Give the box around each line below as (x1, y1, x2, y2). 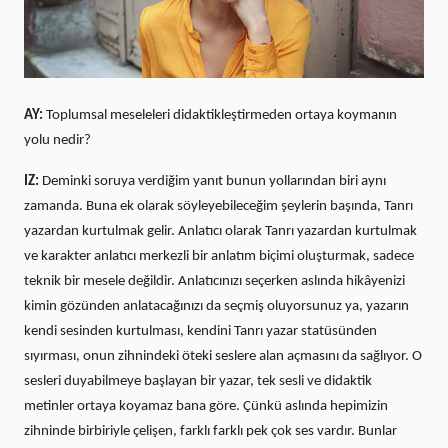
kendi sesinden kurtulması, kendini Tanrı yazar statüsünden (24, 324, 377, 340)
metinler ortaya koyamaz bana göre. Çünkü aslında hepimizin (24, 399, 388, 415)
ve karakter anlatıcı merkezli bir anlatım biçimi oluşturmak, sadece (24, 249, 414, 265)
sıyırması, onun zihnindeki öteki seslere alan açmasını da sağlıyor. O (24, 349, 422, 365)
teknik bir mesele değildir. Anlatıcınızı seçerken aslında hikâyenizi (24, 274, 405, 290)
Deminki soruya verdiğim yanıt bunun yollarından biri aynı (42, 174, 386, 190)
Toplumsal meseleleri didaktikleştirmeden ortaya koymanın (46, 108, 397, 124)
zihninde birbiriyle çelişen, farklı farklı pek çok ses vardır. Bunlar (24, 424, 397, 440)
